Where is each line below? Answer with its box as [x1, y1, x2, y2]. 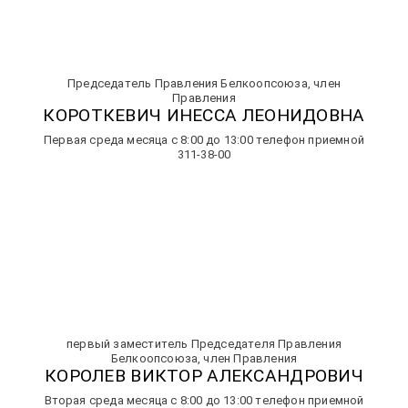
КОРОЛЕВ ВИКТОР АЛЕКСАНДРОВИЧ [44, 365, 364, 386]
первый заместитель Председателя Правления [66, 337, 342, 351]
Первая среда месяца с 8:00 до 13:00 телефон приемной [44, 133, 364, 147]
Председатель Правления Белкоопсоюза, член [67, 76, 341, 90]
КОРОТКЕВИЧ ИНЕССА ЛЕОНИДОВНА [43, 105, 365, 126]
